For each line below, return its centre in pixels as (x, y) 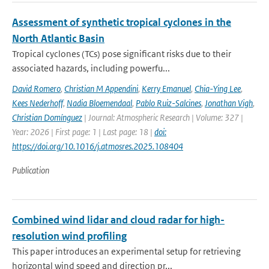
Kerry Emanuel (166, 89)
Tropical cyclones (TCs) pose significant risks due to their (122, 54)
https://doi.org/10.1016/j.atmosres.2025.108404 (98, 146)
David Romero (36, 89)
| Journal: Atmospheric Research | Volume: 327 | (163, 117)
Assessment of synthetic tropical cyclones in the (122, 22)
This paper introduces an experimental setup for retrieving (126, 251)
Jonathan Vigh (229, 103)
